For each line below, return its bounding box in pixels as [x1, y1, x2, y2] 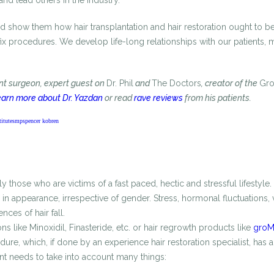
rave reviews [134, 93, 183, 103]
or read [103, 93, 134, 103]
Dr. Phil [106, 78, 133, 88]
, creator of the [201, 78, 259, 88]
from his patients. [183, 93, 251, 103]
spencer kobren [23, 117, 59, 124]
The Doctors [152, 78, 201, 88]
